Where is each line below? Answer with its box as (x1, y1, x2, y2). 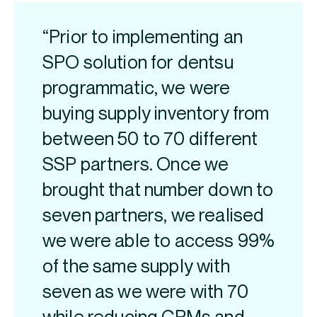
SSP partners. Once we (42, 155, 229, 175)
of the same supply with (42, 257, 230, 277)
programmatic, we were (42, 79, 231, 99)
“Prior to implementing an (42, 28, 243, 48)
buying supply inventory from (42, 104, 270, 125)
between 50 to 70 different (42, 129, 258, 150)
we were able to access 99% (42, 231, 275, 252)
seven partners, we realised (42, 206, 265, 226)
